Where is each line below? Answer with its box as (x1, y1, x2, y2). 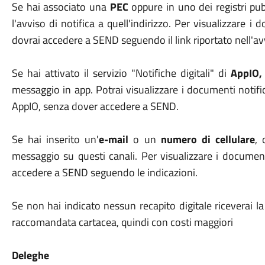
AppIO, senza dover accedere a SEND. (11, 98, 179, 114)
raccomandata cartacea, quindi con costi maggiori (11, 214, 233, 230)
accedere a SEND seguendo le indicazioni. (11, 164, 198, 180)
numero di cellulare (160, 131, 255, 147)
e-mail (99, 131, 134, 147)
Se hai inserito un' (11, 131, 99, 147)
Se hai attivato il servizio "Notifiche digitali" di (11, 65, 231, 81)
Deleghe (11, 247, 49, 263)
